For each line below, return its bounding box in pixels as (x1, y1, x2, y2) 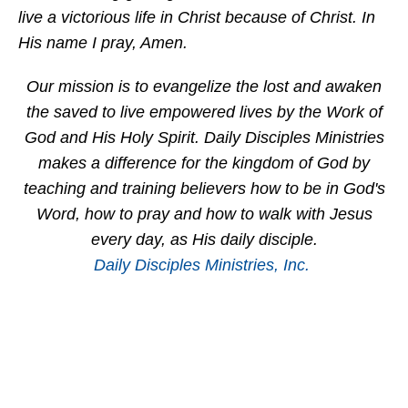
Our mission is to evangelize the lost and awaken (26, 77, 382, 97)
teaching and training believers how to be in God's (23, 179, 385, 199)
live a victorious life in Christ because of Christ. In (18, 8, 375, 27)
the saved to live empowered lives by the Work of (25, 103, 382, 122)
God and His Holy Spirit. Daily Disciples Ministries (24, 128, 384, 148)
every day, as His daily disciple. (90, 230, 318, 250)
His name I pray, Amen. (18, 34, 188, 53)
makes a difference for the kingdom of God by (38, 154, 370, 173)
